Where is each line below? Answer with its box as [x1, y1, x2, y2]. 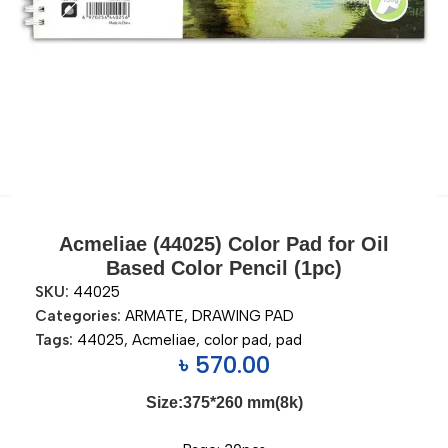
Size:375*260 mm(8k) [145, 394, 303, 411]
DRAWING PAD [192, 307, 294, 325]
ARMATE [125, 307, 184, 325]
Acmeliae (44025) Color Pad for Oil [59, 233, 389, 255]
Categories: [35, 307, 121, 325]
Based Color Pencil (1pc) [106, 257, 342, 279]
